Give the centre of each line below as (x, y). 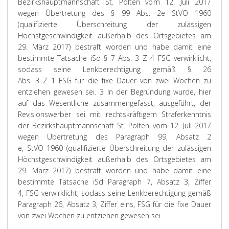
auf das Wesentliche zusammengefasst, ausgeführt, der (114, 103)
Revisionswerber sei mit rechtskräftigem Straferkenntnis (114, 114)
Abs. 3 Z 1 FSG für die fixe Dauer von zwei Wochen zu (114, 81)
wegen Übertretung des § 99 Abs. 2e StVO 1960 (114, 13)
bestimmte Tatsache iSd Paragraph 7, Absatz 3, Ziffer (114, 182)
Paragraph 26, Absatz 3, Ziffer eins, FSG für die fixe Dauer (114, 204)
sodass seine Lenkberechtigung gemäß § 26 (114, 69)
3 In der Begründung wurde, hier (154, 92)
